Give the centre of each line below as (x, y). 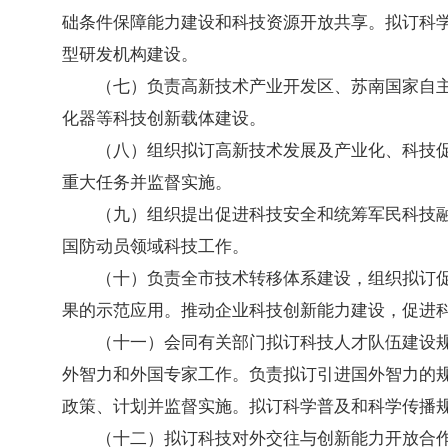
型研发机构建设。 (130, 54)
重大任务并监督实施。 (147, 182)
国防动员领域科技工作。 (155, 246)
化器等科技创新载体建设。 (164, 118)
